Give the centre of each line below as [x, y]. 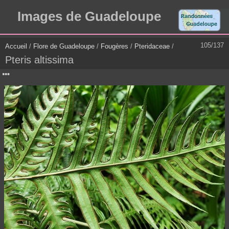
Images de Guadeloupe [89, 17]
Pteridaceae [152, 47]
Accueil [16, 47]
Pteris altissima [39, 60]
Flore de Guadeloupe [64, 47]
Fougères [114, 47]
